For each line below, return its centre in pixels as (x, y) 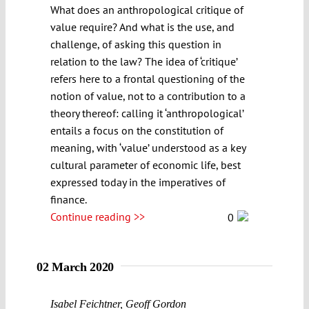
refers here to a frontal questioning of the (148, 78)
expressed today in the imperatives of (138, 182)
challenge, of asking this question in (136, 44)
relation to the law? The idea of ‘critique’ (144, 61)
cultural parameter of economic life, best (146, 165)
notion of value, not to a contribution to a (148, 96)
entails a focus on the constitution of (137, 130)
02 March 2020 (76, 267)
